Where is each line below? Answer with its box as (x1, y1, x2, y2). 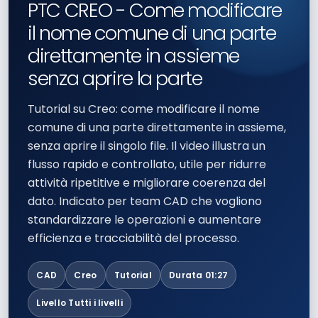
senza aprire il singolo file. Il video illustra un (28, 138, 266, 155)
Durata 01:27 (169, 268, 229, 281)
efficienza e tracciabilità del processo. (28, 230, 240, 247)
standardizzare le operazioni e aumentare (28, 212, 262, 229)
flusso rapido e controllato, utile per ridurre (28, 156, 267, 173)
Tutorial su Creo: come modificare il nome (28, 101, 261, 118)
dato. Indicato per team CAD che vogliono (28, 193, 263, 210)
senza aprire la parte (28, 64, 202, 92)
